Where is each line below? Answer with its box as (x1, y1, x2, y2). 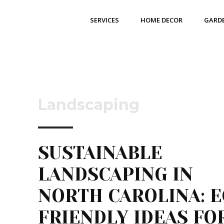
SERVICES (89, 15, 119, 24)
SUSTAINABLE (38, 142, 162, 163)
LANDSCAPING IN (38, 164, 193, 185)
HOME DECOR (140, 15, 182, 24)
